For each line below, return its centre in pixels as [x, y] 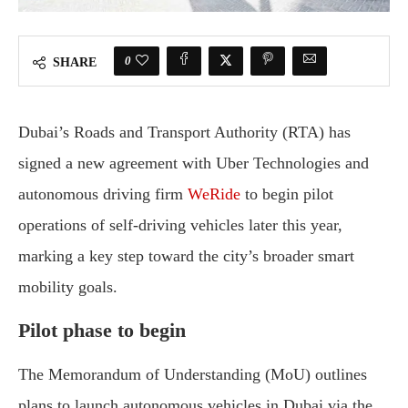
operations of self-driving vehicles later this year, [180, 225]
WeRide [214, 194]
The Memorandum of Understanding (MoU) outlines [193, 374]
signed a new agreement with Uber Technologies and [194, 163]
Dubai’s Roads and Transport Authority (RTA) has [184, 132]
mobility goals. [68, 287]
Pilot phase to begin [102, 330]
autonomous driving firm [103, 194]
